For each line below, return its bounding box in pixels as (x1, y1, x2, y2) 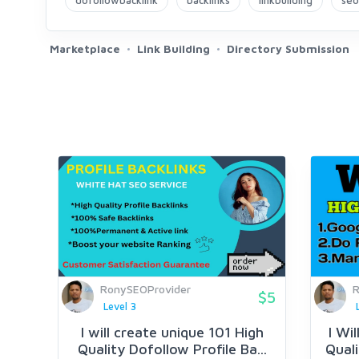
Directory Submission (227, 42, 349, 55)
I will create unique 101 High (80, 324, 264, 341)
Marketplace (50, 42, 120, 55)
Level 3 (103, 301, 136, 313)
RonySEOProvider (100, 282, 191, 296)
